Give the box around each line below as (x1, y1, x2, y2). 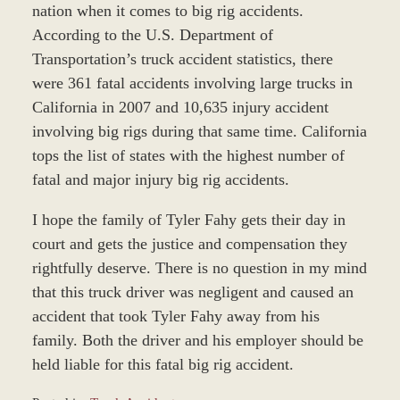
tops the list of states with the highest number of (31, 146, 345, 164)
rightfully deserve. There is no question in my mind (31, 258, 367, 277)
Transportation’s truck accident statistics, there (31, 49, 333, 68)
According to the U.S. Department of (31, 25, 273, 44)
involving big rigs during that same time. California (31, 121, 367, 140)
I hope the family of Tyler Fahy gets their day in (31, 210, 346, 229)
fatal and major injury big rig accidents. (31, 170, 289, 188)
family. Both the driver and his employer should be (31, 330, 363, 349)
